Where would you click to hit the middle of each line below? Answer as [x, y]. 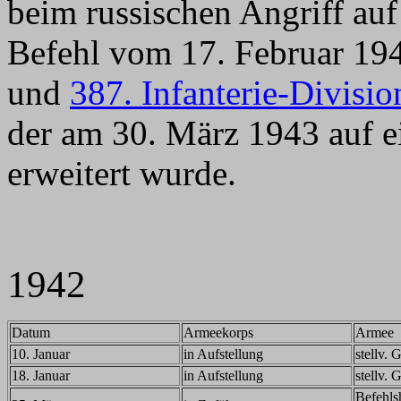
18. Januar [41, 375]
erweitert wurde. [122, 173]
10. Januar [41, 354]
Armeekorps [218, 333]
